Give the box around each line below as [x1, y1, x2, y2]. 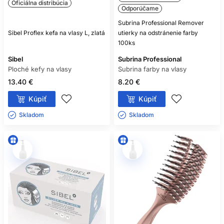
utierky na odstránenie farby [118, 29, 198, 37]
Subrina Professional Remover [118, 19, 204, 27]
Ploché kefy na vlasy [8, 65, 71, 73]
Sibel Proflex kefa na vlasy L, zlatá [8, 29, 105, 37]
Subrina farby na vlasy [118, 65, 186, 73]
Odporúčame [121, 4, 158, 12]
